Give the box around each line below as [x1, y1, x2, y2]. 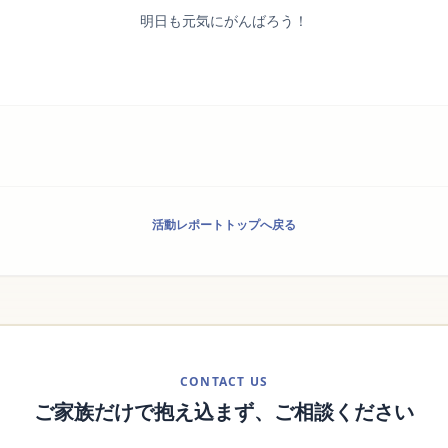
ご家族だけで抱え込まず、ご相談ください [34, 398, 414, 425]
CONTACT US [180, 373, 268, 390]
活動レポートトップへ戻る [152, 216, 296, 233]
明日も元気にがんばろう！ [140, 11, 308, 30]
